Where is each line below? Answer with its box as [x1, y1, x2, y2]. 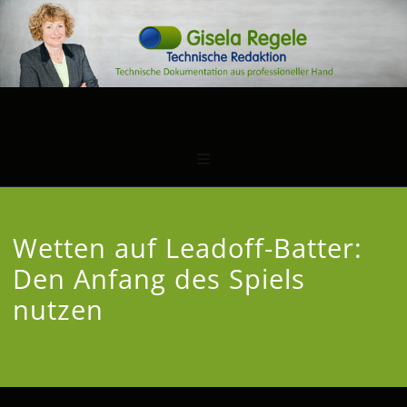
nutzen [13, 291, 104, 327]
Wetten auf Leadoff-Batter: [13, 229, 363, 265]
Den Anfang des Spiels [13, 260, 306, 296]
